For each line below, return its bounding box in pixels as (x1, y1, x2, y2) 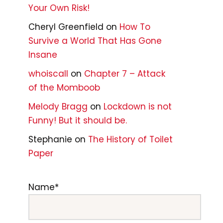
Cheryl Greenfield (28, 21, 104, 33)
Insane (28, 49, 57, 61)
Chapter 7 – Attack (84, 68, 165, 80)
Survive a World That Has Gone (28, 35, 162, 47)
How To (119, 21, 150, 33)
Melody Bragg (28, 101, 88, 112)
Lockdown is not (104, 101, 172, 112)
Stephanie (28, 133, 72, 145)
